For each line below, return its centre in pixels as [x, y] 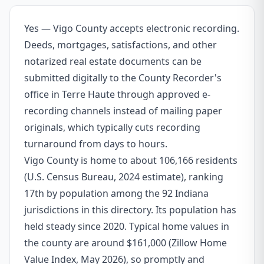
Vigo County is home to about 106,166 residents [131, 160]
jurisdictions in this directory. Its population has [130, 210]
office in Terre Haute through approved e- [117, 94]
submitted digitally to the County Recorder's [123, 78]
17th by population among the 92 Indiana [116, 193]
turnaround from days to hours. [96, 144]
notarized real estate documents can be [113, 61]
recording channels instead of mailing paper [123, 111]
